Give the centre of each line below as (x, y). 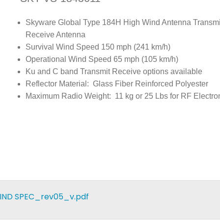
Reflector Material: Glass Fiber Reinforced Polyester (117, 84)
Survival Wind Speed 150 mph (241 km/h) (98, 47)
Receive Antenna (56, 35)
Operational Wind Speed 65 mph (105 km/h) (102, 59)
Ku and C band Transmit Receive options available (114, 72)
